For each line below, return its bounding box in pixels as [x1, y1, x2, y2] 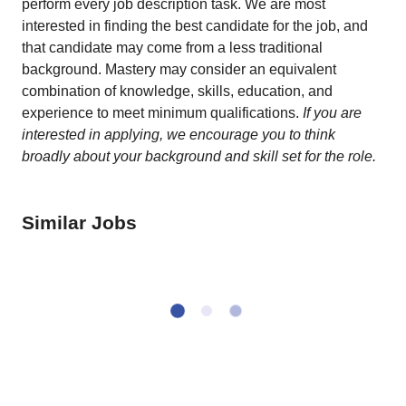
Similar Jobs [22, 212, 137, 233]
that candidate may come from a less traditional [22, 40, 323, 55]
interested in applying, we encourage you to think [22, 127, 335, 142]
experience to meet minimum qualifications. [22, 105, 299, 121]
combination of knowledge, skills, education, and [22, 83, 333, 99]
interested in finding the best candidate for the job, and [22, 18, 368, 34]
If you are [299, 105, 362, 121]
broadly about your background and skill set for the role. [22, 149, 376, 164]
